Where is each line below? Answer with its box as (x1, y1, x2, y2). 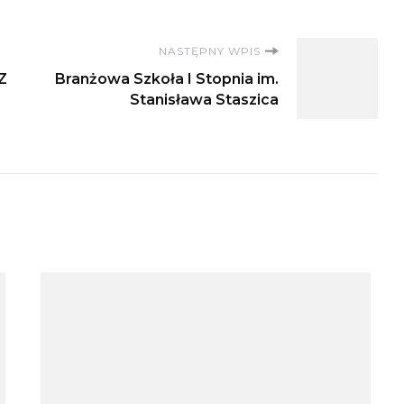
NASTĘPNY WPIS (159, 43, 261, 58)
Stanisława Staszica (130, 90, 279, 108)
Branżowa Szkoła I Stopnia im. (55, 69, 279, 87)
